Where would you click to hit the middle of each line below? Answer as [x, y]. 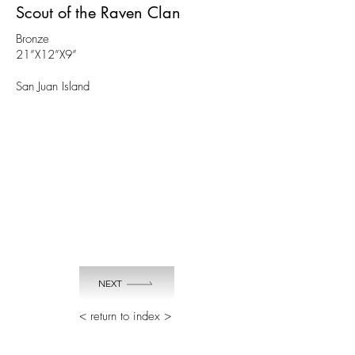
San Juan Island [53, 86]
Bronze [32, 39]
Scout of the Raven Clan [98, 13]
